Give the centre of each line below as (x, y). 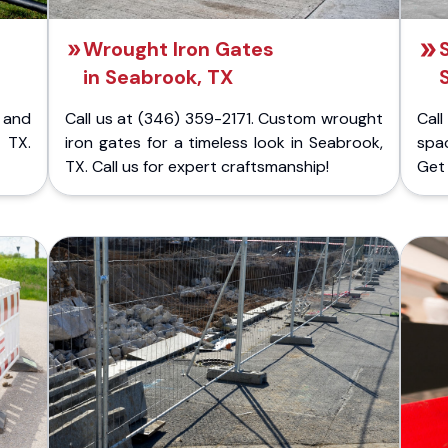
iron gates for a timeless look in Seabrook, (224, 142)
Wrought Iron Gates (179, 49)
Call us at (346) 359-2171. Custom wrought (224, 118)
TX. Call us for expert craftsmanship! (197, 166)
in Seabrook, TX (158, 77)
